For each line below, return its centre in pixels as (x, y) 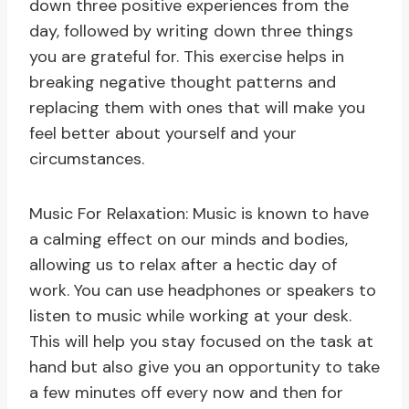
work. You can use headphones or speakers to (203, 291)
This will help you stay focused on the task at (201, 342)
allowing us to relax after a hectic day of (183, 265)
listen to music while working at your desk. (190, 316)
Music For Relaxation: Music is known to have (199, 214)
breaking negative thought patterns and (183, 83)
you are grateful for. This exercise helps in (187, 57)
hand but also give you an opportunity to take (204, 367)
